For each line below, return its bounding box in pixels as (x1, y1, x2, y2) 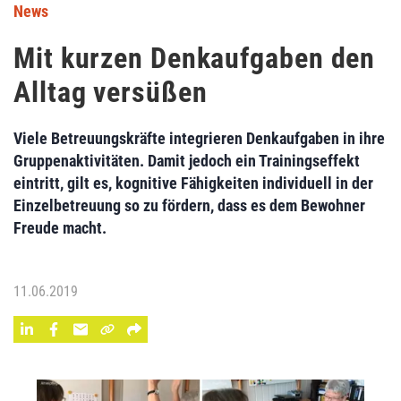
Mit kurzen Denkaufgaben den (13, 41, 376, 75)
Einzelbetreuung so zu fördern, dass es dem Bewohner (13, 196, 365, 215)
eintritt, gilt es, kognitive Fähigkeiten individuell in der (13, 174, 373, 192)
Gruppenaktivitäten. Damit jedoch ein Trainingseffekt (13, 151, 360, 170)
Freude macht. (13, 218, 107, 237)
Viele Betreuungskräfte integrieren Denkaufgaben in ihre (13, 129, 385, 148)
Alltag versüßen (13, 75, 208, 109)
